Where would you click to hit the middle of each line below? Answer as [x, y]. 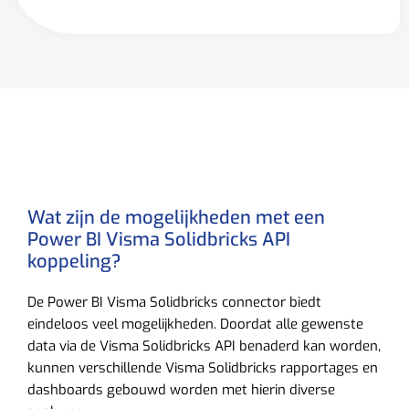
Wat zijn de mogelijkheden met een [176, 217]
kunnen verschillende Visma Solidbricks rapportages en [203, 367]
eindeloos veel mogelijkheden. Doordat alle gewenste [195, 324]
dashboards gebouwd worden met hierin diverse [181, 389]
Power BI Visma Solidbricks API [159, 239]
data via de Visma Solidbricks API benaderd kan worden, [204, 346]
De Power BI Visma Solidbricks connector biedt [174, 302]
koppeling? [74, 261]
